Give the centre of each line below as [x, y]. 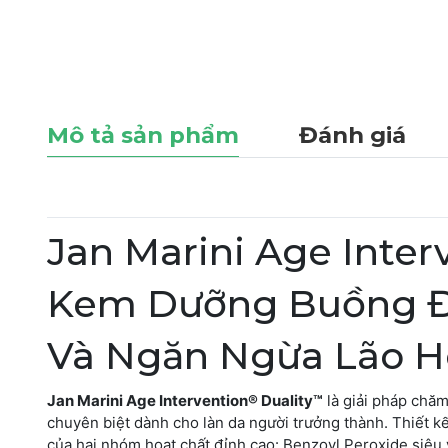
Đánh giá [352, 135]
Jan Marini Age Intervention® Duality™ [185, 400]
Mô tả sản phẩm [143, 135]
